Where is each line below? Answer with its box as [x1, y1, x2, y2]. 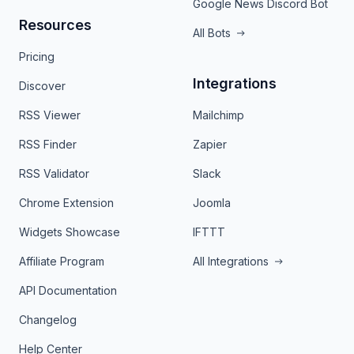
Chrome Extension [19, 196, 114, 210]
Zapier [193, 137, 227, 152]
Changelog [19, 313, 77, 327]
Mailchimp [193, 108, 244, 122]
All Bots [193, 26, 231, 40]
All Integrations [193, 254, 269, 269]
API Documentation [19, 284, 117, 298]
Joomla [193, 196, 231, 210]
